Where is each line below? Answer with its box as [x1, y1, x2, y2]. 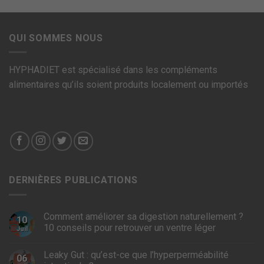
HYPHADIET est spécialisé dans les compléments [9, 64, 217, 76]
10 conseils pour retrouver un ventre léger [44, 222, 216, 233]
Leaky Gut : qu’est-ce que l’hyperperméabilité [44, 249, 229, 260]
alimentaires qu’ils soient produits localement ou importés [9, 79, 248, 91]
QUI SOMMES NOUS [9, 32, 103, 44]
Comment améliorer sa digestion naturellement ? [44, 210, 243, 222]
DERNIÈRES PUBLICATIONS [9, 174, 138, 186]
